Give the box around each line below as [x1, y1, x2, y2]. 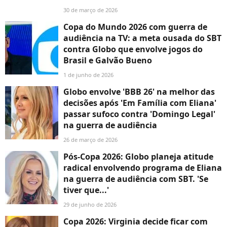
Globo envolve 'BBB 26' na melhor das [63, 86, 215, 98]
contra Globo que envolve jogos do [63, 44, 203, 55]
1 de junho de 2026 [63, 71, 113, 79]
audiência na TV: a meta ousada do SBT [63, 32, 221, 44]
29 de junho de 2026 [63, 201, 117, 209]
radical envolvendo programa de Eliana [63, 162, 222, 174]
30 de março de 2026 [63, 6, 118, 14]
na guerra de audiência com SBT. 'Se [63, 173, 208, 185]
